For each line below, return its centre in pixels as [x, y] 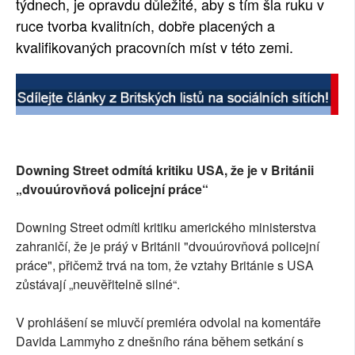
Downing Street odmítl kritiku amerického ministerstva [166, 227]
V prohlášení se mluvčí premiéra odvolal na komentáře [168, 322]
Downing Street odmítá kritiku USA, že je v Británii [165, 170]
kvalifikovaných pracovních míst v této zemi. [155, 46]
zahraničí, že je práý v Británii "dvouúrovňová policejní [168, 246]
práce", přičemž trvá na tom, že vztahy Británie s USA [165, 265]
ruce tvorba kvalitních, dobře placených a [145, 25]
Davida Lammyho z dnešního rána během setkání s [160, 341]
